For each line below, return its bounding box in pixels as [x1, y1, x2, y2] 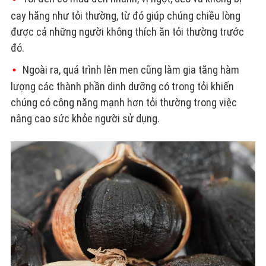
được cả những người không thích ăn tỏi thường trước [10, 25, 244, 38]
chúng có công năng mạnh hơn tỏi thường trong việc [10, 96, 237, 109]
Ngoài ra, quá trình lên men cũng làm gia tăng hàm [22, 63, 239, 76]
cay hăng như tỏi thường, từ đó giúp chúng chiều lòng [10, 9, 240, 22]
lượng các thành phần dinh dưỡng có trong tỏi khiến [10, 80, 234, 93]
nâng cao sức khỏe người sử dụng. [10, 112, 160, 125]
